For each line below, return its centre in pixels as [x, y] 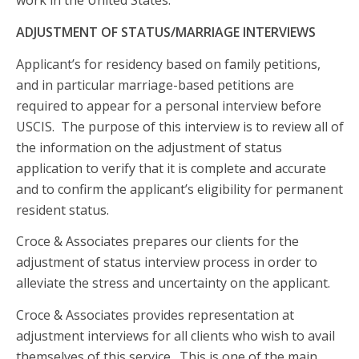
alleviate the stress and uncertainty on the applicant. [173, 283]
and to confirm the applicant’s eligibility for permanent [179, 189]
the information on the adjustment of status [149, 147]
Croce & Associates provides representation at [155, 315]
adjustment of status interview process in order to [167, 262]
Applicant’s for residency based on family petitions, [168, 64]
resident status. [63, 210]
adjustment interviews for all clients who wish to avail [175, 335]
